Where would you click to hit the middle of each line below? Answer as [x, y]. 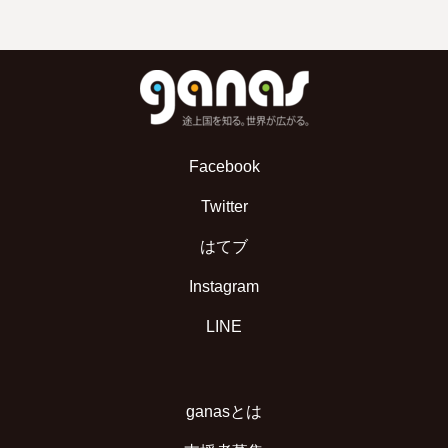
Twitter [224, 206]
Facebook [224, 166]
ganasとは [224, 411]
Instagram [224, 286]
